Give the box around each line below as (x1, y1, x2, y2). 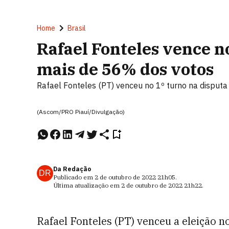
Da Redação (53, 165, 91, 173)
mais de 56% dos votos (37, 58, 214, 80)
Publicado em (53, 173, 95, 181)
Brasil (67, 24, 86, 33)
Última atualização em (53, 181, 121, 189)
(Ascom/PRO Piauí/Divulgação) (37, 108, 125, 116)
